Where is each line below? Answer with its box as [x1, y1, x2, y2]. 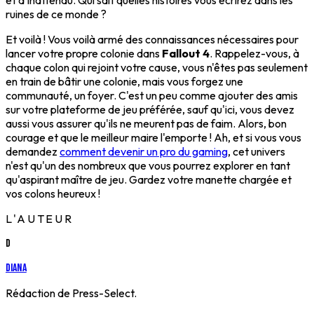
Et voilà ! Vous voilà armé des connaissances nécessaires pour [6, 32, 299, 46]
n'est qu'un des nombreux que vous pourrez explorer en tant [6, 158, 290, 172]
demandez [6, 144, 60, 158]
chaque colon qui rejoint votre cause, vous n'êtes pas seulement [6, 60, 308, 74]
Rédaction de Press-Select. [6, 286, 137, 300]
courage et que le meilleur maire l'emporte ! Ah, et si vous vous [6, 130, 301, 144]
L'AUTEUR [6, 212, 74, 226]
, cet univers [228, 144, 285, 158]
